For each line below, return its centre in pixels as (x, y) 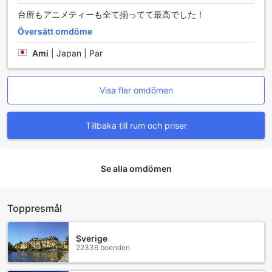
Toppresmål (35, 209)
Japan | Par (80, 53)
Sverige (92, 238)
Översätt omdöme (55, 32)
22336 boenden (103, 247)
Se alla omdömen (136, 169)
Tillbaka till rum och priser (136, 126)
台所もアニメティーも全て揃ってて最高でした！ (111, 15)
